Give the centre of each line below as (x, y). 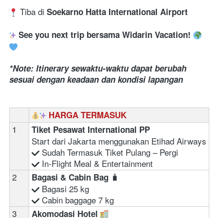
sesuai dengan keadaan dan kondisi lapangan (96, 79)
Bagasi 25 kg (65, 188)
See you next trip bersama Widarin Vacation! (105, 34)
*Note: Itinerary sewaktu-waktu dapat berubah (98, 68)
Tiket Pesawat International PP (92, 129)
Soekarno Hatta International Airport (118, 11)
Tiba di (32, 11)
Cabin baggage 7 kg (77, 200)
